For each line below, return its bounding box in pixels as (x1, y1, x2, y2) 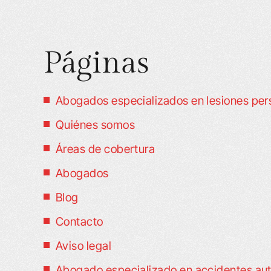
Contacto (56, 215, 103, 229)
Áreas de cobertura (56, 142, 155, 156)
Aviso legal (56, 239, 112, 253)
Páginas (44, 45, 149, 81)
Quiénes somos (56, 118, 135, 132)
